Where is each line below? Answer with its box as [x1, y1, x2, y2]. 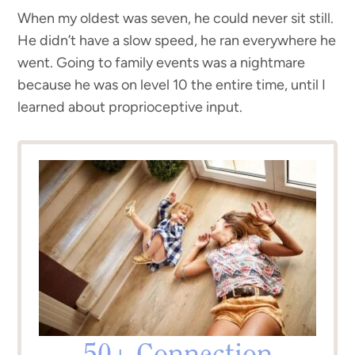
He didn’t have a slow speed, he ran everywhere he [17, 32, 337, 50]
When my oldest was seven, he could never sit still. [17, 10, 334, 28]
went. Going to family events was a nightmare [17, 54, 306, 72]
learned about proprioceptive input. [17, 98, 243, 116]
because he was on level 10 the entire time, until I [17, 76, 326, 94]
